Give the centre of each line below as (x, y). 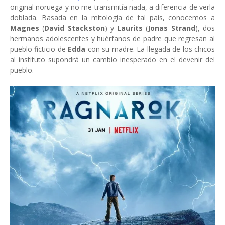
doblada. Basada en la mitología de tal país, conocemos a (113, 17)
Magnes (25, 28)
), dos (205, 28)
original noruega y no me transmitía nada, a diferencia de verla (113, 7)
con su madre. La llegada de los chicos (150, 49)
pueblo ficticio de (39, 49)
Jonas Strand (172, 28)
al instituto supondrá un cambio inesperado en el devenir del (113, 60)
